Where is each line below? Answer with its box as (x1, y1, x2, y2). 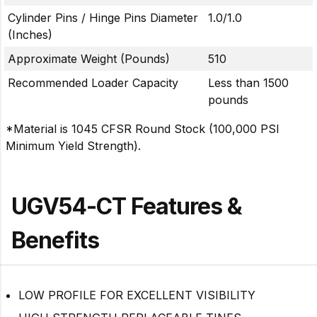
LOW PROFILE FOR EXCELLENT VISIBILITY (18, 287, 255, 302)
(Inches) (8, 27, 52, 42)
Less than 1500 (208, 75, 289, 90)
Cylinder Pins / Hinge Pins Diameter (8, 10, 198, 25)
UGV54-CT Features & (11, 192, 242, 220)
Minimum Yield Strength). (6, 138, 141, 153)
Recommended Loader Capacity (8, 75, 178, 90)
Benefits (11, 226, 99, 254)
